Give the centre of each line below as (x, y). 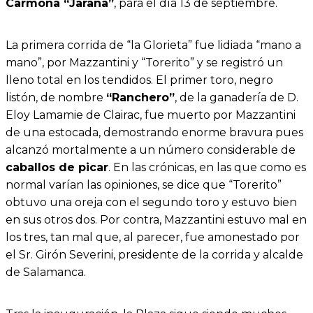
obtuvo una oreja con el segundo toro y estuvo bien (151, 203)
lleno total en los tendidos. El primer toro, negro (139, 80)
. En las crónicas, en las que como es (207, 168)
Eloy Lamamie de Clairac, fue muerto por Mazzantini (151, 115)
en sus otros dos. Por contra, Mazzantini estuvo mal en (156, 220)
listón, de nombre (56, 98)
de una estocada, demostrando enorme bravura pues (154, 133)
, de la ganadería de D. (236, 98)
